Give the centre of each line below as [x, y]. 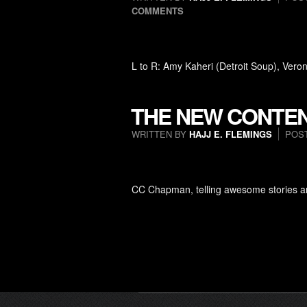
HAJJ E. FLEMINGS [231, 134]
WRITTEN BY [160, 134]
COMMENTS [158, 11]
